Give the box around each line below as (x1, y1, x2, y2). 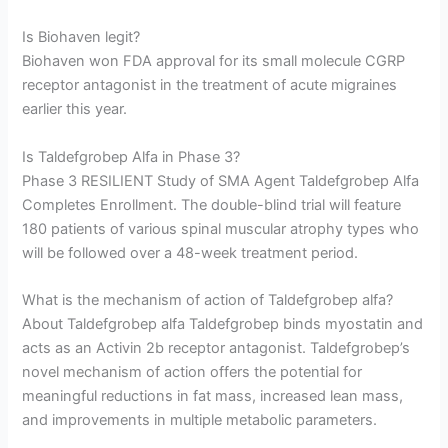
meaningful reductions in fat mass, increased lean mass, (22, 387, 404, 406)
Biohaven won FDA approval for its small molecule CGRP (22, 52, 406, 71)
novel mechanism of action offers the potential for (22, 363, 363, 382)
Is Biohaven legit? (22, 28, 141, 47)
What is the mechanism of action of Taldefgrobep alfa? (22, 291, 394, 310)
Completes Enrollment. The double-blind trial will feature (22, 195, 402, 214)
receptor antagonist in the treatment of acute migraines (22, 76, 398, 95)
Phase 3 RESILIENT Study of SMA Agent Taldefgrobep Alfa (22, 171, 420, 190)
